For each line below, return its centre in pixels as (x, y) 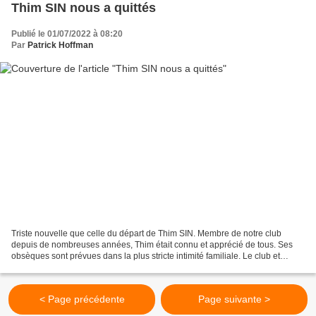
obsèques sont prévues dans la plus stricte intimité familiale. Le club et (146, 256)
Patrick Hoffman (60, 45)
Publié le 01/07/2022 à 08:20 (67, 34)
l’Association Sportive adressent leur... (84, 268)
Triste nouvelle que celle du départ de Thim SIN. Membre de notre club (146, 234)
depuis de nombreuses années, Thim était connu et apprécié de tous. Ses (152, 245)
